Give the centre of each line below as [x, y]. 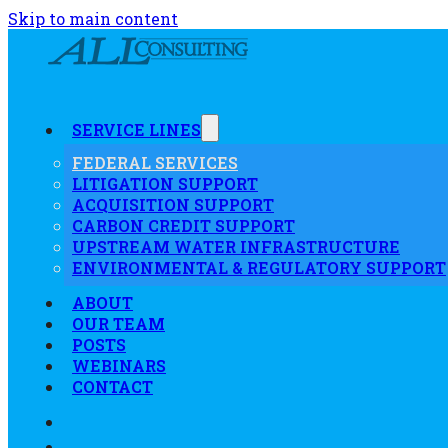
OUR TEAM [118, 323]
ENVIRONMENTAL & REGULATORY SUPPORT [259, 267]
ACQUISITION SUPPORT [173, 204]
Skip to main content [93, 18]
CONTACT [112, 386]
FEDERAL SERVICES [155, 162]
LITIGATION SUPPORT [165, 183]
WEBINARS [119, 365]
